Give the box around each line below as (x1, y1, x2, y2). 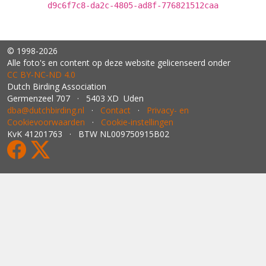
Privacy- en (147, 104, 189, 116)
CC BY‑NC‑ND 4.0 (7, 69, 75, 80)
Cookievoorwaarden (7, 116, 85, 128)
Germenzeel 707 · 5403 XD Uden (7, 93, 144, 104)
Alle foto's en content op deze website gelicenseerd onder (7, 57, 230, 68)
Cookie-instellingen (101, 116, 173, 128)
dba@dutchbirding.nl (7, 104, 84, 116)
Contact (100, 104, 131, 116)
